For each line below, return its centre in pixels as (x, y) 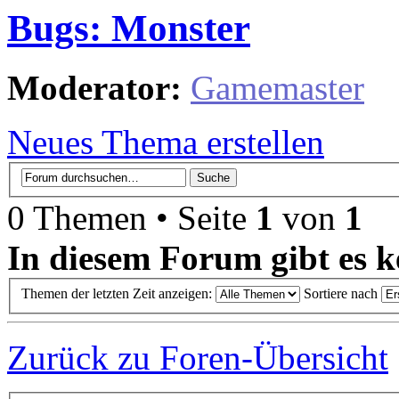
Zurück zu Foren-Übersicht (198, 358)
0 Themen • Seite (131, 218)
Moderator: (94, 87)
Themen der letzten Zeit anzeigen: (118, 294)
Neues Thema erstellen (166, 142)
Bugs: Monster (129, 28)
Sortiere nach (342, 294)
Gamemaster (277, 87)
